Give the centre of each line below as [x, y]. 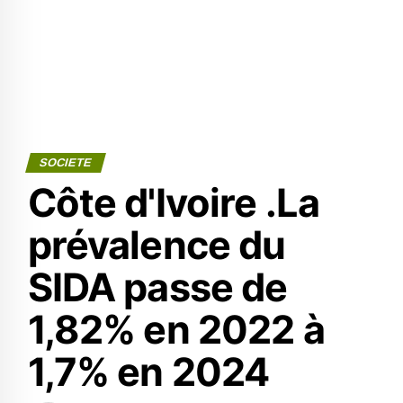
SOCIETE [65, 162]
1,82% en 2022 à [176, 329]
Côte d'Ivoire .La [173, 202]
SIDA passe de [157, 287]
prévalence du [157, 245]
